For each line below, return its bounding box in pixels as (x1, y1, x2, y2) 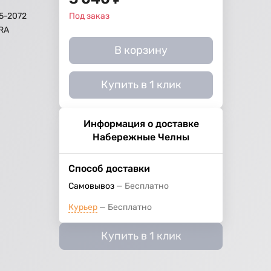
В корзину (114, 44, 168, 57)
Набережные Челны (93, 131, 190, 143)
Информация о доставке (83, 118, 199, 130)
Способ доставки (68, 163, 151, 175)
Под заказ (69, 11, 110, 22)
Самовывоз (68, 181, 115, 192)
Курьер (68, 202, 98, 213)
